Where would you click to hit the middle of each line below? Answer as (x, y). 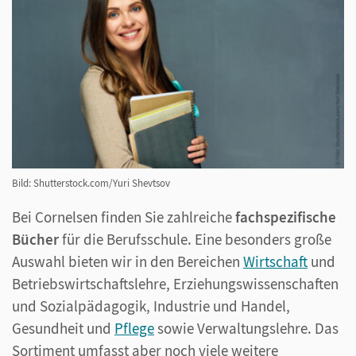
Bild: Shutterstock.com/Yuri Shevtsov (91, 183)
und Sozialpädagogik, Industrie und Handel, (151, 306)
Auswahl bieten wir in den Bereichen (128, 261)
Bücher (35, 239)
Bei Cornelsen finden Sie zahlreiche (124, 217)
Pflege (134, 328)
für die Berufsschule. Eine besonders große (195, 239)
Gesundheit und (63, 328)
